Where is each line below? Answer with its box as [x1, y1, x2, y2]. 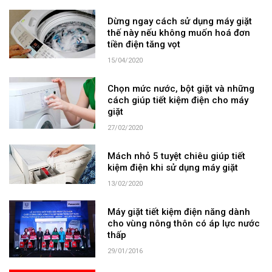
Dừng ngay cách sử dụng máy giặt [107, 15, 253, 27]
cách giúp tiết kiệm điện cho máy [107, 94, 249, 106]
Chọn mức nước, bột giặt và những [107, 83, 255, 94]
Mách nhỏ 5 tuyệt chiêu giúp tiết [107, 150, 246, 161]
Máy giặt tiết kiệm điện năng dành [107, 206, 251, 217]
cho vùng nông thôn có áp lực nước [107, 217, 260, 229]
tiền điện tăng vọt [107, 38, 181, 50]
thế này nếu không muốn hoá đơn [107, 27, 251, 38]
